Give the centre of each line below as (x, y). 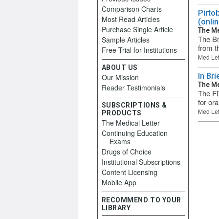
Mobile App (119, 182)
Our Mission (120, 77)
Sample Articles (125, 40)
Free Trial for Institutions (139, 50)
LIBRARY (116, 208)
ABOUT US (120, 67)
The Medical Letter (131, 123)
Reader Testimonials (133, 88)
